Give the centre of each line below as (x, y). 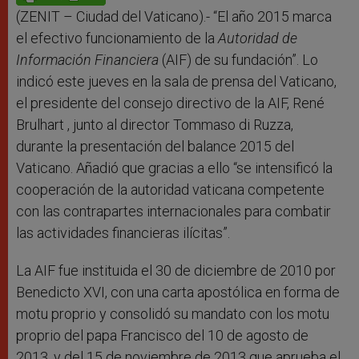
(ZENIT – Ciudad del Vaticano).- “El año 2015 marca (174, 17)
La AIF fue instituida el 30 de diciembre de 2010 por (176, 271)
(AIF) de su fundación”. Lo (238, 60)
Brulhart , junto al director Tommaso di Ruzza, (155, 125)
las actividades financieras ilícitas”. (123, 233)
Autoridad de (258, 38)
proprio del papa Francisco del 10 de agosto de (162, 336)
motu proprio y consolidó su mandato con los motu (173, 314)
